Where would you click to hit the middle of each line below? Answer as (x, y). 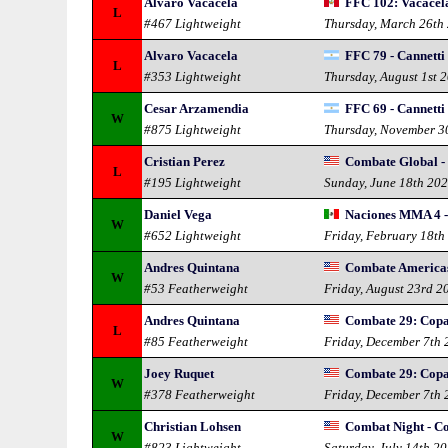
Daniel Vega (178, 214)
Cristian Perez (185, 161)
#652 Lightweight (193, 235)
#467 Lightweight (193, 23)
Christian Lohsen (193, 426)
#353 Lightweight (193, 76)
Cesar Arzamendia (197, 108)
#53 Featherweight (196, 288)
